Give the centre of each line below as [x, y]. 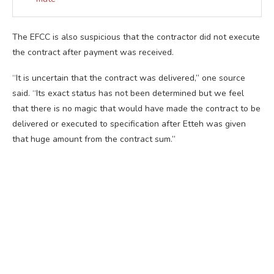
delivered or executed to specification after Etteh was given [129, 124]
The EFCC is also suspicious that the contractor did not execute [136, 37]
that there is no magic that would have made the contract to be [136, 109]
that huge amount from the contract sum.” [94, 139]
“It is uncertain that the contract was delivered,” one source [129, 78]
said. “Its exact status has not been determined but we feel [128, 94]
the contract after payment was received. [93, 53]
